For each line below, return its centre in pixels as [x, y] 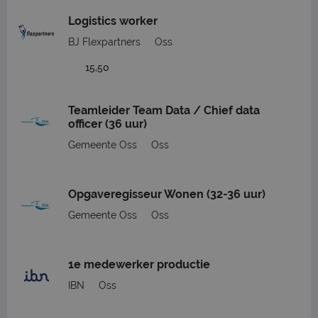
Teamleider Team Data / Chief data [164, 110]
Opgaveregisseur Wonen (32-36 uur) [167, 194]
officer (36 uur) [108, 124]
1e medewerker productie [139, 264]
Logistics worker [113, 21]
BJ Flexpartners [104, 42]
